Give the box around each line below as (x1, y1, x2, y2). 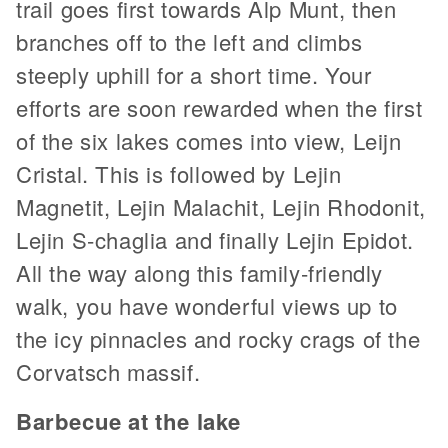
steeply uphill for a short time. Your (16, 59, 372, 90)
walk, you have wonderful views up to (16, 290, 398, 321)
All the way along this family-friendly (16, 257, 383, 288)
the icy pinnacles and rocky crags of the (16, 323, 421, 354)
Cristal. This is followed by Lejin (16, 158, 342, 189)
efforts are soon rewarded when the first (16, 92, 423, 123)
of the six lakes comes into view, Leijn (16, 125, 402, 156)
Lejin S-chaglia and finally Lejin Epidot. (16, 224, 414, 255)
